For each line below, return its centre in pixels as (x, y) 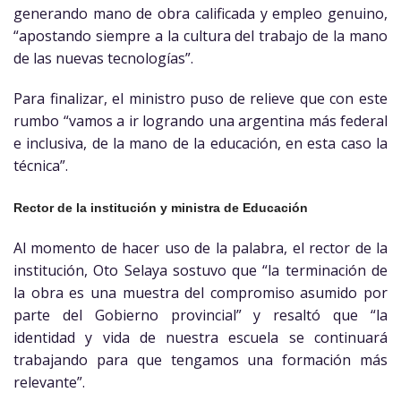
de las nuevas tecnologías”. (103, 58)
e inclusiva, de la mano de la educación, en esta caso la (200, 144)
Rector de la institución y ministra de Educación (161, 208)
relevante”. (49, 382)
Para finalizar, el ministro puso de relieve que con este (200, 99)
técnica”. (41, 166)
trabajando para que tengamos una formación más (200, 359)
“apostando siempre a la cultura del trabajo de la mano (200, 35)
